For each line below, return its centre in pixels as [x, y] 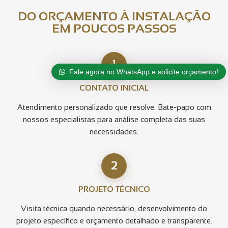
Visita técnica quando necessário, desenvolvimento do [114, 208]
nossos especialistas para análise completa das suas [114, 119]
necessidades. [114, 131]
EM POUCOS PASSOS [114, 28]
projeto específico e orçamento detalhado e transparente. [114, 220]
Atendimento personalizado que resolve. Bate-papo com [114, 107]
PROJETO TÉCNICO [114, 189]
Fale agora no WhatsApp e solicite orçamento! [144, 72]
